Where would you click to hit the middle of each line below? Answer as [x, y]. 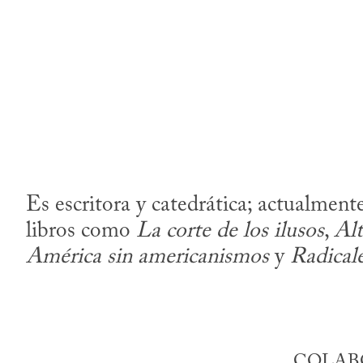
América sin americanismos [147, 258]
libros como [81, 232]
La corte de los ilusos [230, 232]
